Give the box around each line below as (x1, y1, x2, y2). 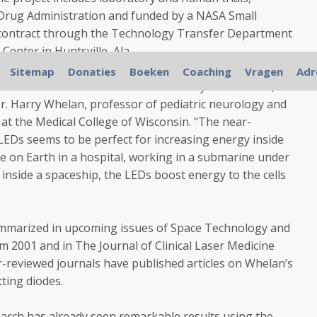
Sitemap (9, 64, 54, 79)
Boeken (129, 64, 169, 79)
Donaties (67, 64, 116, 79)
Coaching (182, 64, 231, 79)
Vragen (244, 64, 283, 79)
